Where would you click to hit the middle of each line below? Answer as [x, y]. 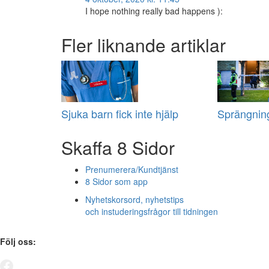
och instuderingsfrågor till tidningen [152, 212]
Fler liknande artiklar [144, 45]
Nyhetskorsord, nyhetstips [134, 200]
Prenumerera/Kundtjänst [132, 170]
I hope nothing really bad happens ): [154, 11]
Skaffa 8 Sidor [118, 148]
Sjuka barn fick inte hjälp [120, 114]
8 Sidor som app [116, 182]
